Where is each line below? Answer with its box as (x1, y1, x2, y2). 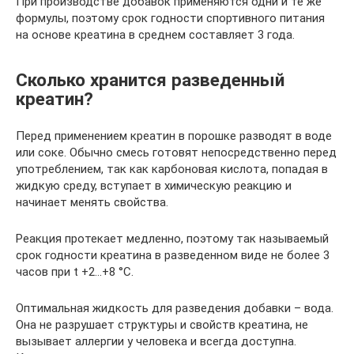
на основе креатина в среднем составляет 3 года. (16, 28, 295, 43)
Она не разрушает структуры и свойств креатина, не (16, 317, 308, 332)
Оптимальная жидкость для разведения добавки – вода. (16, 300, 333, 315)
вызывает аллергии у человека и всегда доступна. (16, 333, 296, 348)
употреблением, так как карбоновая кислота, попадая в (16, 161, 328, 176)
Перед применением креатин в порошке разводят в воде (16, 128, 332, 143)
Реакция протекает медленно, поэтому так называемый (16, 231, 329, 246)
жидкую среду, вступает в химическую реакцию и (16, 178, 292, 193)
